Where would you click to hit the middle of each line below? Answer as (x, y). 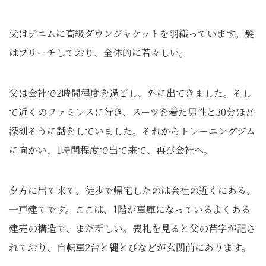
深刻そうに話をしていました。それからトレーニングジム (132, 131)
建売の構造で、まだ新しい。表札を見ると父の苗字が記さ (132, 228)
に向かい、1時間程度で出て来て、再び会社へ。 (111, 150)
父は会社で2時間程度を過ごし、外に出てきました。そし (130, 93)
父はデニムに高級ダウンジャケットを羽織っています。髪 (132, 34)
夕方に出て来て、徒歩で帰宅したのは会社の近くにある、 (132, 190)
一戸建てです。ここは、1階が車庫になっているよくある (130, 209)
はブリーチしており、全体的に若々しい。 (99, 53)
